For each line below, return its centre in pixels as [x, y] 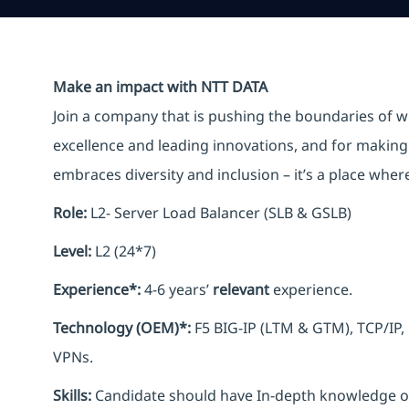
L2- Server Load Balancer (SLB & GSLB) [221, 212]
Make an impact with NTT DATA [160, 86]
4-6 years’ [177, 289]
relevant [241, 289]
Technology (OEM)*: [122, 327]
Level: [72, 251]
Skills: [72, 395]
